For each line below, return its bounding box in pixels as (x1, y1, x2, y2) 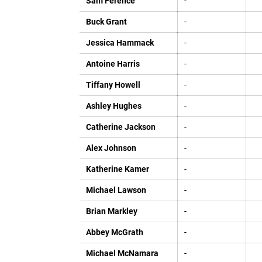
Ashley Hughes (85, 101, 142, 111)
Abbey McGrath (85, 227, 143, 237)
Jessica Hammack (85, 38, 154, 47)
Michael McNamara (85, 249, 158, 258)
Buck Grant (85, 17, 127, 26)
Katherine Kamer (85, 164, 149, 174)
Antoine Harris (85, 59, 140, 68)
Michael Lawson (85, 185, 146, 195)
